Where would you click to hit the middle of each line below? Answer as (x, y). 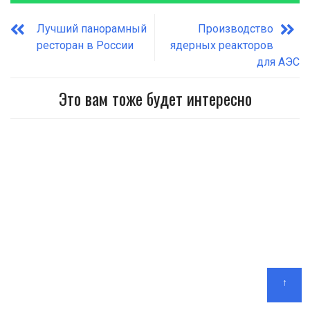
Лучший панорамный (92, 29)
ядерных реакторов (222, 46)
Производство (236, 29)
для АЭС (278, 62)
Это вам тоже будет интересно (155, 99)
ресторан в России (85, 46)
